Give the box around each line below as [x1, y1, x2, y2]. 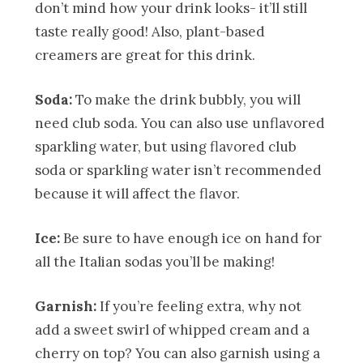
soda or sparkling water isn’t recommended [35, 160, 322, 179]
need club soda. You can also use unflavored [35, 113, 326, 132]
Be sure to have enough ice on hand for [60, 228, 322, 247]
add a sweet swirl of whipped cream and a [35, 320, 310, 339]
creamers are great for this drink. [35, 45, 256, 64]
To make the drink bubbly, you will [72, 90, 301, 109]
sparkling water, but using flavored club [35, 137, 297, 156]
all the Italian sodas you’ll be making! [35, 252, 275, 271]
